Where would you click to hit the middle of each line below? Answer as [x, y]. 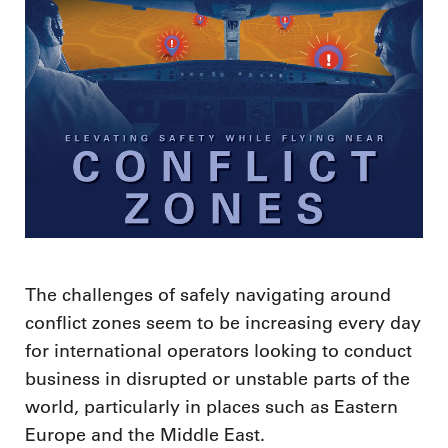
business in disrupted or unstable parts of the [217, 379]
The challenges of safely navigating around [208, 295]
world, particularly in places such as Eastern [211, 407]
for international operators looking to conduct [218, 351]
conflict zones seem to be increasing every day [223, 323]
